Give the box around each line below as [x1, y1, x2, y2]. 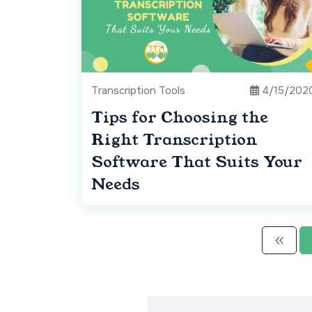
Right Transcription [91, 129, 258, 151]
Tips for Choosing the [91, 107, 268, 129]
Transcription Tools [91, 84, 185, 98]
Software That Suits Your [91, 151, 302, 173]
